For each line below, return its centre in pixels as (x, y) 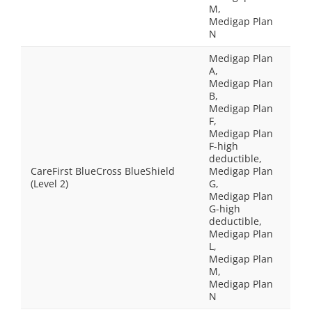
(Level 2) (49, 184)
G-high (225, 209)
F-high (224, 146)
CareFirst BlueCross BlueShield (103, 171)
